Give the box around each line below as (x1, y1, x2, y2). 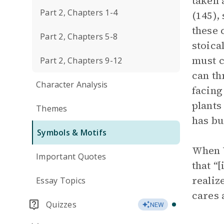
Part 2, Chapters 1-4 (40, 7, 117, 18)
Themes (36, 103, 67, 114)
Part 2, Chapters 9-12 (40, 55, 122, 66)
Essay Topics (36, 175, 85, 186)
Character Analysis (36, 79, 108, 90)
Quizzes (46, 199, 76, 210)
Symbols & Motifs (37, 127, 106, 138)
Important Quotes (36, 151, 106, 162)
